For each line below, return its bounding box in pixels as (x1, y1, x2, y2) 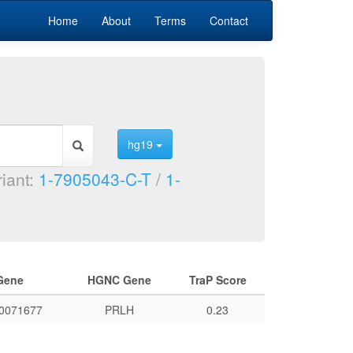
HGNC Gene (87, 272, 151, 288)
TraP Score (188, 272, 247, 288)
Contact (210, 13, 248, 28)
